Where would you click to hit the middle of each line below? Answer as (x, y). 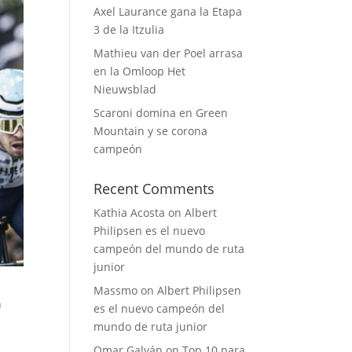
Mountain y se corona (151, 131)
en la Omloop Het (140, 71)
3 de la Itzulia (129, 29)
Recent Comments (154, 189)
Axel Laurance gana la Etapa (168, 11)
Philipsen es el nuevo (150, 231)
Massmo (116, 290)
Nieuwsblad (125, 89)
